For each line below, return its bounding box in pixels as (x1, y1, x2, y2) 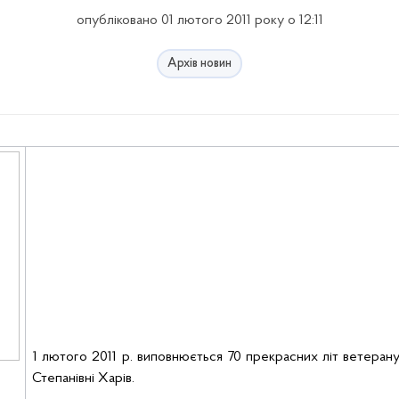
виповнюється (136, 350, 223, 364)
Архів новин (167, 57, 232, 70)
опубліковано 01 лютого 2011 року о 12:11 (76, 13, 323, 28)
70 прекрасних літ (226, 350, 339, 364)
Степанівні (32, 371, 95, 386)
